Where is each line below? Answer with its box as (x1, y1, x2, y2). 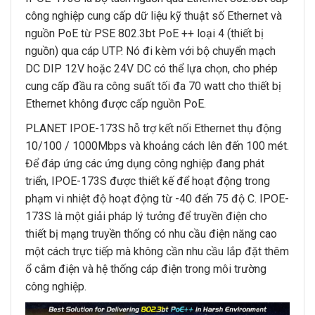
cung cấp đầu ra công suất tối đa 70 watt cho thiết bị (25, 79, 281, 94)
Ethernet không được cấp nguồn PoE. (25, 97, 206, 111)
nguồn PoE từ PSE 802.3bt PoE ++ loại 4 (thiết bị (25, 27, 264, 41)
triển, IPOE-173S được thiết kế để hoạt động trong (25, 174, 270, 188)
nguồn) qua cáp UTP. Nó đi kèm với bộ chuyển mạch (25, 44, 276, 58)
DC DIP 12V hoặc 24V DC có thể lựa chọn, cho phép (25, 62, 278, 76)
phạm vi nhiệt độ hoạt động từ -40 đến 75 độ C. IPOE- (25, 192, 289, 206)
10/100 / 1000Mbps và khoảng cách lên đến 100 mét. (25, 139, 289, 153)
